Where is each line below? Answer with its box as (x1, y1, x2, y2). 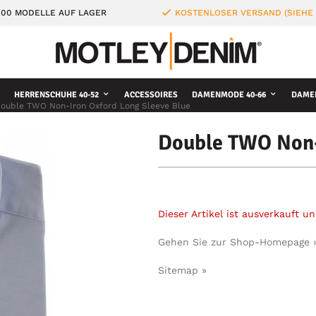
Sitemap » (158, 265, 207, 276)
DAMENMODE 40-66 (192, 90, 266, 100)
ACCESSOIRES (124, 90, 178, 100)
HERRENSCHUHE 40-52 (14, 90, 99, 100)
